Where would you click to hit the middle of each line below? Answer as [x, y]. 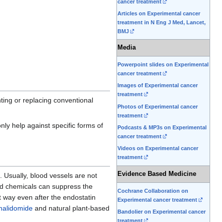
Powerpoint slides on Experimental [163, 65]
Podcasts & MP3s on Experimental [162, 127]
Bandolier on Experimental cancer [162, 212]
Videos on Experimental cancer [158, 148]
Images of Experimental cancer [158, 85]
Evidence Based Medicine [157, 174]
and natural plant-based [71, 208]
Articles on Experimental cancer [159, 13]
